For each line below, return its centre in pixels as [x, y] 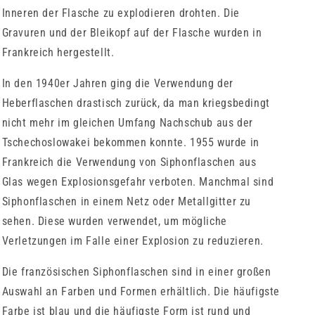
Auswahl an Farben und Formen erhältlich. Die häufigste [141, 291]
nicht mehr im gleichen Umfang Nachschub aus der [127, 122]
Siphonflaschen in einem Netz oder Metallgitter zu [126, 201]
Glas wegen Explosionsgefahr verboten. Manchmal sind [138, 181]
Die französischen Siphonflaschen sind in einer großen [136, 271]
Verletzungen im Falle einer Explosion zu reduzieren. [133, 240]
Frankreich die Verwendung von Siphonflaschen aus [129, 162]
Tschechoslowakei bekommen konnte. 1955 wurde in [130, 142]
